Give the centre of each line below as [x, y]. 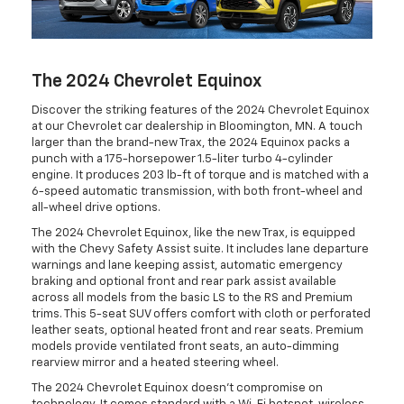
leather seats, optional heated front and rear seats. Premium [197, 330]
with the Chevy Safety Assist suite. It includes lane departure [200, 249]
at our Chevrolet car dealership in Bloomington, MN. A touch [197, 126]
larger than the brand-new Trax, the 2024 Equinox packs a [191, 142]
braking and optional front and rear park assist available [184, 281]
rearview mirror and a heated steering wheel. [155, 363]
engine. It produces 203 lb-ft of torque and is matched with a [200, 175]
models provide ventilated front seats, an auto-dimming [185, 346]
